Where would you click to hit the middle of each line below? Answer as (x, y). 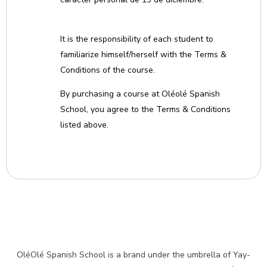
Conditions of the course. (108, 70)
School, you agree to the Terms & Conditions (145, 109)
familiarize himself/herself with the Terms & (143, 55)
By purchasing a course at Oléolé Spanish (140, 94)
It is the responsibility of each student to (137, 39)
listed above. (84, 125)
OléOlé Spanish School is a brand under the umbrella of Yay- (133, 255)
